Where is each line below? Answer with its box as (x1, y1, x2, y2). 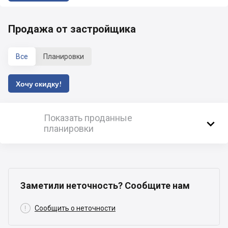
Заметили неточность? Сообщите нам (20, 180, 190, 191)
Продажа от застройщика (8, 23, 136, 36)
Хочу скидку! (16, 79, 62, 88)
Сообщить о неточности (35, 204, 116, 213)
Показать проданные (44, 112, 132, 124)
